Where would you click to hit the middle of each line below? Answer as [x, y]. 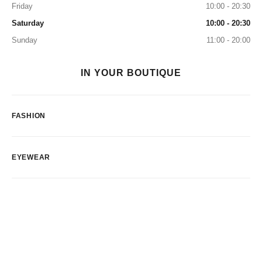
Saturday [28, 23]
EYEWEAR [31, 157]
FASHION [29, 116]
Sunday [25, 40]
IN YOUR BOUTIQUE [131, 73]
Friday [22, 6]
